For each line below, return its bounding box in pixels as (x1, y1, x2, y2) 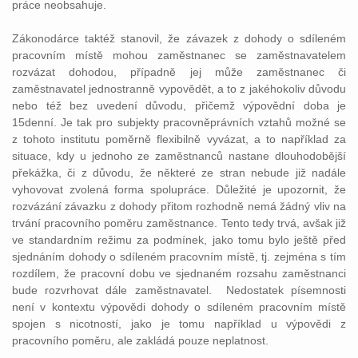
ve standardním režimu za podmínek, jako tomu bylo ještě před (12, 233, 346, 246)
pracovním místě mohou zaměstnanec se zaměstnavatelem (12, 49, 346, 62)
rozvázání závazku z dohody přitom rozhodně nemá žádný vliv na (12, 200, 346, 213)
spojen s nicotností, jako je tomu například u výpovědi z (12, 317, 346, 330)
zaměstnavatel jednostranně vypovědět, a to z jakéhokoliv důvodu (12, 82, 346, 95)
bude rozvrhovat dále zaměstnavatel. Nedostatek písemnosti (12, 284, 346, 296)
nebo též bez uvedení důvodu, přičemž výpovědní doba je (12, 99, 346, 112)
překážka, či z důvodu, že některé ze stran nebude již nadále (12, 166, 346, 179)
